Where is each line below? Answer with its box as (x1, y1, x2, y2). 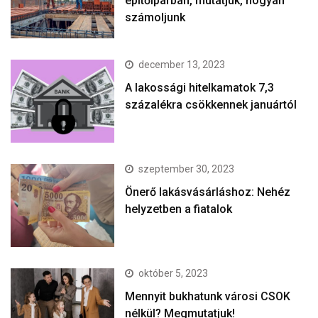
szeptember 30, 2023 (138, 163, 235, 175)
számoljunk (125, 10, 186, 24)
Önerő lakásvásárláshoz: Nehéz (125, 185, 291, 199)
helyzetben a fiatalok (125, 202, 233, 216)
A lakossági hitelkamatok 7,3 (125, 80, 275, 94)
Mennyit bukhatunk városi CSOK (125, 289, 291, 303)
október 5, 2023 (138, 267, 209, 279)
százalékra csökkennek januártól (125, 97, 297, 111)
